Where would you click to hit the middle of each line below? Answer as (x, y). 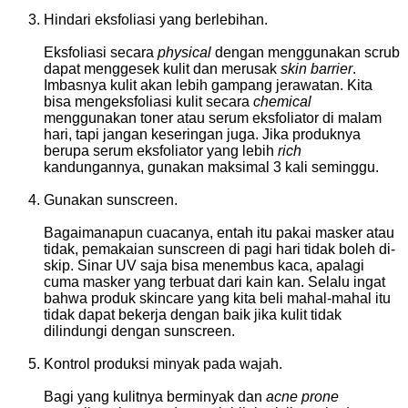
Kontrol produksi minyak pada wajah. (163, 363)
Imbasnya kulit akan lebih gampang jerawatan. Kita (208, 85)
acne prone (302, 396)
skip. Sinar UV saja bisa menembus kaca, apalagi (204, 265)
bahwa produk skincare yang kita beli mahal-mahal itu (217, 298)
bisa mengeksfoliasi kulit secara (148, 101)
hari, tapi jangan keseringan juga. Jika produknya (202, 134)
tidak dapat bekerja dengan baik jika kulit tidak (193, 314)
